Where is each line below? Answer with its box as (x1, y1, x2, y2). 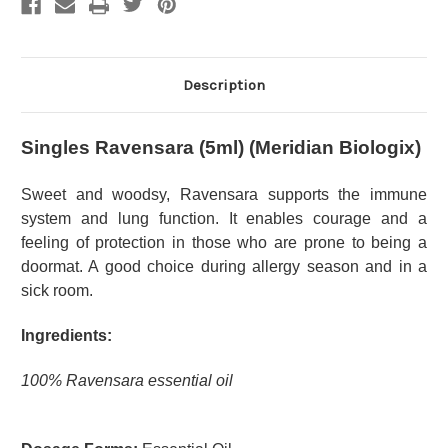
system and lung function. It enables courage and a (21, 209, 427, 227)
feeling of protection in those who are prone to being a (21, 233, 427, 251)
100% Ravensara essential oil (21, 371, 233, 389)
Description (183, 75, 265, 94)
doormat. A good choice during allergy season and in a (21, 257, 427, 275)
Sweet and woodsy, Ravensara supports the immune (21, 185, 427, 203)
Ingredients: (21, 326, 112, 344)
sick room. (21, 281, 93, 299)
